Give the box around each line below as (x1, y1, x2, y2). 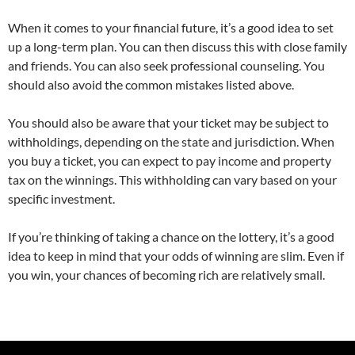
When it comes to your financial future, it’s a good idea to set (8, 20, 334, 35)
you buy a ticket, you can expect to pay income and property (8, 153, 331, 168)
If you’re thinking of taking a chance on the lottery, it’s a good (8, 229, 334, 244)
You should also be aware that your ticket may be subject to (8, 115, 329, 130)
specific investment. (8, 191, 115, 206)
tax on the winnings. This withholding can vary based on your (8, 172, 337, 187)
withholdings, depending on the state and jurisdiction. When (8, 134, 334, 149)
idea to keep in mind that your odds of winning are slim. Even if (8, 248, 344, 263)
